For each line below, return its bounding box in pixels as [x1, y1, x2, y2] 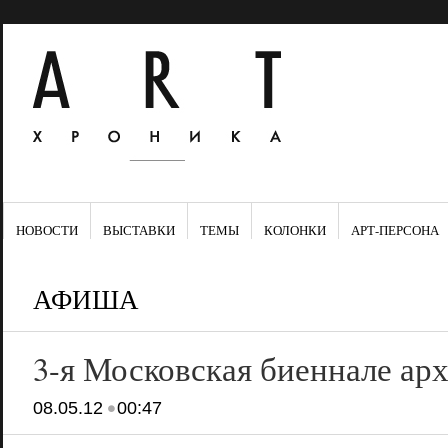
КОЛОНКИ [263, 221, 326, 239]
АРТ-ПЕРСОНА [350, 221, 439, 239]
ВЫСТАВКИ [102, 221, 175, 239]
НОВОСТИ [15, 221, 78, 239]
